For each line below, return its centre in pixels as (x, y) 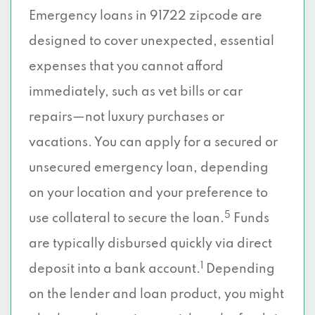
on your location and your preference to (148, 193)
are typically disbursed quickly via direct (150, 244)
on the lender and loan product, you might (156, 295)
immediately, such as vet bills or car (136, 92)
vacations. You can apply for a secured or (153, 143)
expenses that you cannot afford (126, 67)
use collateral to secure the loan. (127, 219)
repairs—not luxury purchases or (127, 117)
